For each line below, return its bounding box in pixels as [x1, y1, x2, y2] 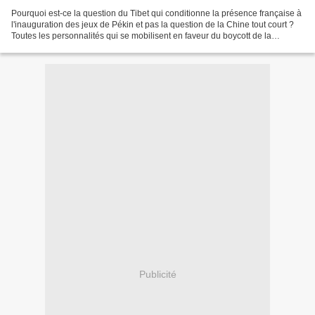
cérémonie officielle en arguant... [11, 41, 136, 52]
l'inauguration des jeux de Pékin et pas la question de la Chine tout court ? [11, 19, 294, 30]
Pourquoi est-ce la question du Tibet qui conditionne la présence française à [11, 8, 302, 18]
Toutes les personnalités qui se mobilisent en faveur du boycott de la [11, 30, 271, 41]
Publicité [139, 269, 176, 281]
